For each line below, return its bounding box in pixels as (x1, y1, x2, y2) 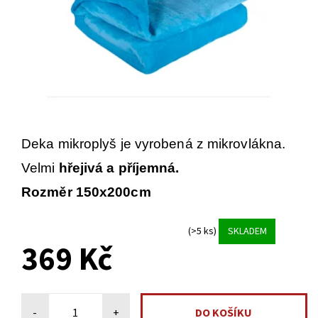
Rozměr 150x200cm (21, 185, 151, 200)
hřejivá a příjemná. (58, 160, 183, 176)
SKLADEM (227, 224, 267, 238)
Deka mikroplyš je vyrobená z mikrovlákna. (21, 136, 286, 152)
